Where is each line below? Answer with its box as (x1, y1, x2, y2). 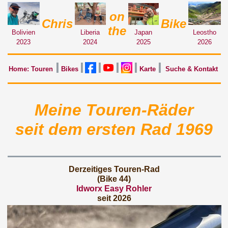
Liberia (80, 28, 100, 36)
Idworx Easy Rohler (76, 184, 152, 193)
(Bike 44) (97, 175, 131, 183)
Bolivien (12, 28, 35, 36)
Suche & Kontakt (165, 65, 218, 73)
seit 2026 (97, 194, 131, 203)
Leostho (192, 28, 216, 36)
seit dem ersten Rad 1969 (15, 120, 213, 139)
